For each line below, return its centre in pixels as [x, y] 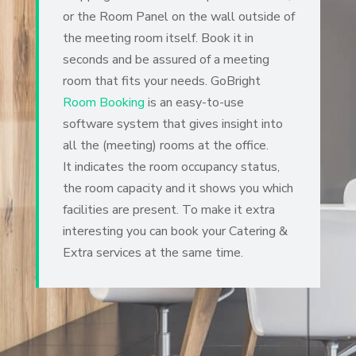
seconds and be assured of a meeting [166, 59]
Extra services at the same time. [153, 252]
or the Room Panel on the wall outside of [178, 16]
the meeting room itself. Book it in [158, 38]
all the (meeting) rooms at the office [164, 145]
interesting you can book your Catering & [175, 231]
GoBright [235, 81]
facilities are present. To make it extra [168, 209]
